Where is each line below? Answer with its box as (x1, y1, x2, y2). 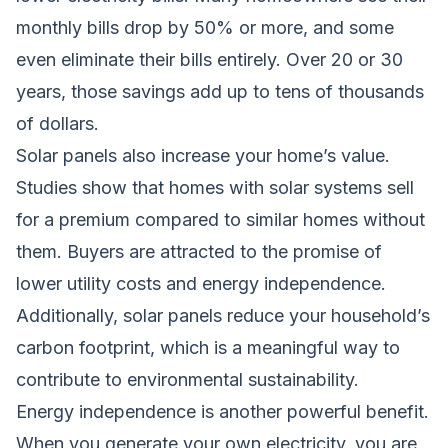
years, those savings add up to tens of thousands (16, 80, 424, 102)
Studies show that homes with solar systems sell (16, 176, 414, 198)
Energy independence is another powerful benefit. (16, 400, 429, 422)
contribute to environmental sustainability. (16, 368, 359, 390)
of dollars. (16, 112, 99, 134)
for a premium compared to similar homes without (16, 208, 425, 230)
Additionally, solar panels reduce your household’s (16, 304, 430, 326)
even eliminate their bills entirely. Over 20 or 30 (16, 48, 403, 70)
